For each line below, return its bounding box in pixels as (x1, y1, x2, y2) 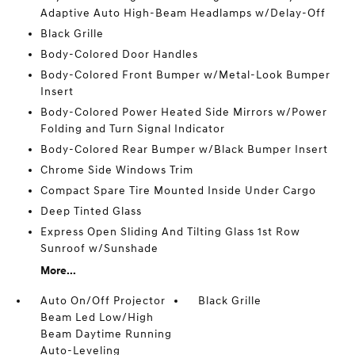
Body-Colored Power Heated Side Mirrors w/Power (40, 105, 327, 120)
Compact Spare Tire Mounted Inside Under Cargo (40, 184, 316, 198)
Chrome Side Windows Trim (40, 163, 193, 177)
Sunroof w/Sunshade (40, 242, 158, 256)
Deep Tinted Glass (40, 204, 142, 219)
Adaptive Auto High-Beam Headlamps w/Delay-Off (40, 6, 326, 21)
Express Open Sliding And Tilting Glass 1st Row (40, 225, 300, 239)
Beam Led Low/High (40, 311, 154, 325)
